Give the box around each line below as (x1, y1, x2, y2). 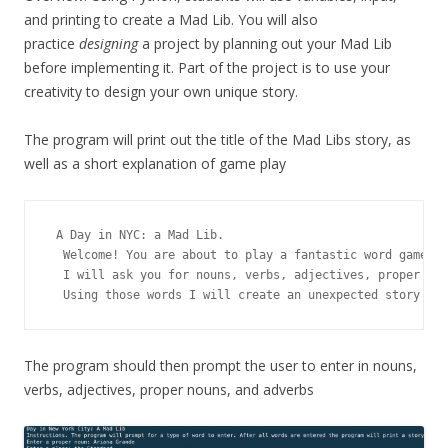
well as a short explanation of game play (24, 154, 286, 173)
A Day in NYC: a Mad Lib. (49, 228, 224, 242)
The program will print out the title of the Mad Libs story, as (24, 130, 411, 149)
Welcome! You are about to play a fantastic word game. (49, 248, 441, 262)
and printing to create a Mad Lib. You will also (24, 10, 318, 29)
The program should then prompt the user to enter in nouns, (24, 356, 417, 375)
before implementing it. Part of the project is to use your (24, 58, 390, 77)
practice (24, 34, 79, 53)
